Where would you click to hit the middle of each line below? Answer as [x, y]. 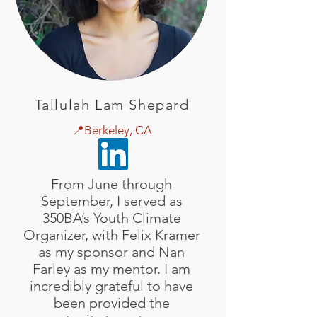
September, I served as [111, 201]
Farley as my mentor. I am [111, 269]
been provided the [111, 303]
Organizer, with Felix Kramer [111, 235]
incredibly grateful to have [111, 286]
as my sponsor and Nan [111, 252]
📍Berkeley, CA [112, 130]
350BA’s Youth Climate [111, 218]
